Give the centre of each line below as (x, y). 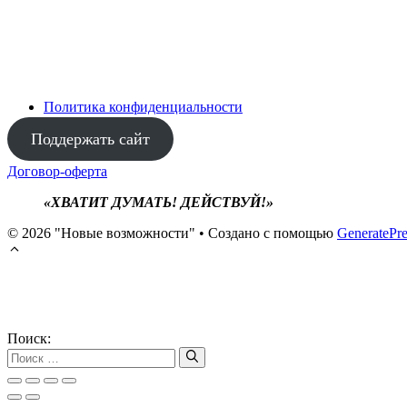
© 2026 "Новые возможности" (101, 233)
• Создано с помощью (266, 233)
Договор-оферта (57, 172)
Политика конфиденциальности (143, 107)
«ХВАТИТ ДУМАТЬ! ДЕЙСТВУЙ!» (159, 203)
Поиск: (29, 339)
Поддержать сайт (90, 139)
